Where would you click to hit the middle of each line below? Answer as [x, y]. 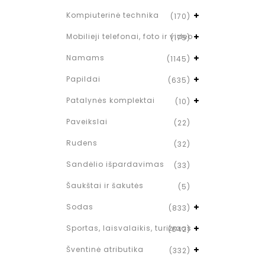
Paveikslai [87, 122]
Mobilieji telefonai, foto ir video [130, 36]
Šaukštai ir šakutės [105, 185]
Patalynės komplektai [111, 100]
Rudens [82, 143]
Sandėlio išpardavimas [115, 164]
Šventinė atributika [105, 249]
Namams [85, 58]
